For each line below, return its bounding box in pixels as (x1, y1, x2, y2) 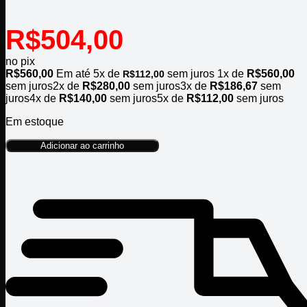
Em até (56, 68, 93, 80)
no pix (5, 56, 35, 68)
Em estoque (5, 116, 64, 128)
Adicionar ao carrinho (40, 140, 124, 151)
